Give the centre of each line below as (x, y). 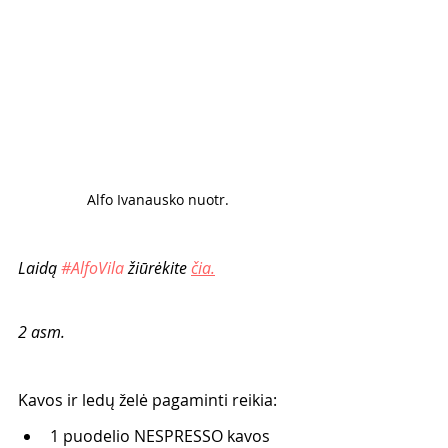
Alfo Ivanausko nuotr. (160, 199)
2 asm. (41, 332)
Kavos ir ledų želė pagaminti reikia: (147, 400)
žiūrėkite (157, 268)
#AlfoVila (92, 268)
